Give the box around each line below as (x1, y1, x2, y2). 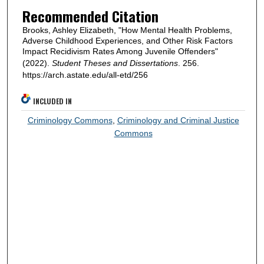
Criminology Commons (27, 115, 113, 125)
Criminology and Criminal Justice (117, 115, 239, 125)
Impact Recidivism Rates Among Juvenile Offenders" (22, 47, 218, 57)
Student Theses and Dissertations (51, 58, 178, 68)
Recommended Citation (22, 5, 159, 27)
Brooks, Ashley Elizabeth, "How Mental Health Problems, (22, 25, 232, 35)
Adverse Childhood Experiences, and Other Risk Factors (22, 36, 233, 46)
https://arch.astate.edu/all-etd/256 (22, 70, 148, 80)
